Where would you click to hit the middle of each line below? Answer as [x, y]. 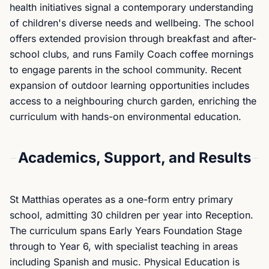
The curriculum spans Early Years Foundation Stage [126, 231]
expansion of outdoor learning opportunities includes [129, 85]
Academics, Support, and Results [134, 158]
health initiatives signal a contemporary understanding [131, 7]
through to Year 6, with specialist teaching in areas [124, 246]
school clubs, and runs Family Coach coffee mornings [131, 54]
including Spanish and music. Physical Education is [125, 262]
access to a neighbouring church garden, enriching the [133, 101]
